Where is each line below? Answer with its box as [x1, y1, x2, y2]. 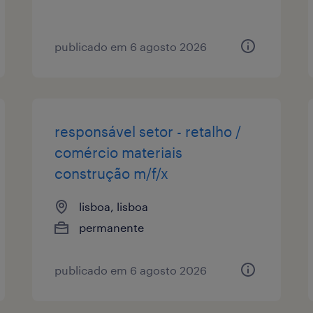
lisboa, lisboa [79, 199, 149, 213]
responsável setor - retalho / [54, 122, 242, 140]
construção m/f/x [54, 164, 169, 182]
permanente [79, 220, 145, 234]
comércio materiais [54, 143, 183, 161]
